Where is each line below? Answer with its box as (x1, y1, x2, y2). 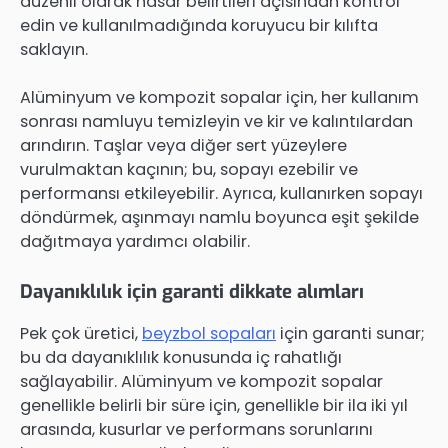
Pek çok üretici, (20, 322, 142, 346)
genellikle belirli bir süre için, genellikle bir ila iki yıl (20, 394, 408, 418)
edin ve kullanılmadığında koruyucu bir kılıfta (20, 13, 378, 37)
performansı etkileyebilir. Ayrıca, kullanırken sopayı (20, 182, 423, 206)
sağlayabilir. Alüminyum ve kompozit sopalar (20, 370, 383, 394)
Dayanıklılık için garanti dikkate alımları (20, 279, 364, 305)
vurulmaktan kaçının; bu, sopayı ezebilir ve (20, 158, 358, 182)
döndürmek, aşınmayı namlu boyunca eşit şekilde (20, 206, 419, 230)
